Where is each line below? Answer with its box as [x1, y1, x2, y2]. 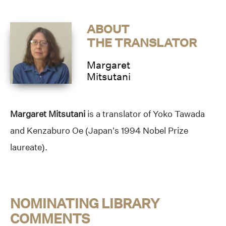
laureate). [10, 141, 47, 152]
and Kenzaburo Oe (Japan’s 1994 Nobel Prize [10, 125, 188, 136]
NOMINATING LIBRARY [10, 195, 159, 211]
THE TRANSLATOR [87, 35, 197, 50]
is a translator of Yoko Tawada [85, 108, 205, 119]
